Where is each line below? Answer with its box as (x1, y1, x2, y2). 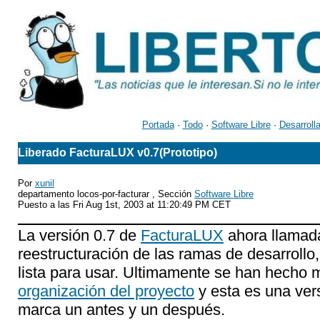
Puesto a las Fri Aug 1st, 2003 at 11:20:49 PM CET (18, 199, 231, 210)
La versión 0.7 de (18, 226, 141, 244)
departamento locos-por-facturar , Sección (18, 189, 194, 199)
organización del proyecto (18, 282, 194, 300)
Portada (141, 119, 174, 130)
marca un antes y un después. (18, 301, 225, 319)
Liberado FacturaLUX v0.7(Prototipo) (18, 146, 217, 159)
